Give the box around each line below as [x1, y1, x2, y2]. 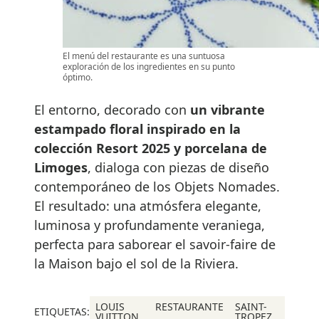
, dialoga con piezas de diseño [88, 159, 269, 177]
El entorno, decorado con [34, 101, 190, 119]
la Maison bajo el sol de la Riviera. [34, 255, 239, 273]
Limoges [34, 159, 88, 177]
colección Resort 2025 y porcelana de [34, 140, 267, 157]
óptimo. [63, 71, 93, 84]
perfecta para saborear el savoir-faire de [34, 236, 276, 253]
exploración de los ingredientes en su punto [63, 61, 235, 73]
